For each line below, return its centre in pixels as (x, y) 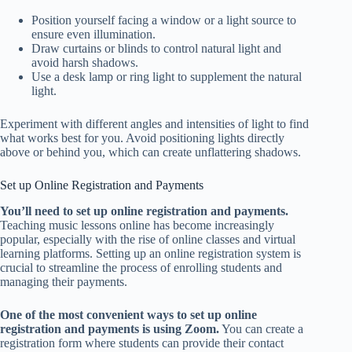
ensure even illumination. (93, 34)
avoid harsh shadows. (85, 62)
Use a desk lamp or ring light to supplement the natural (167, 76)
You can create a (261, 328)
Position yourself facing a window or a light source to (164, 20)
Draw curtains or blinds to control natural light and (156, 48)
